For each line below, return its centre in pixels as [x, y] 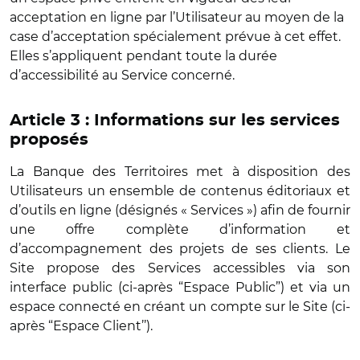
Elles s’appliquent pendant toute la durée [143, 56]
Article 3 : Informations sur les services [175, 121]
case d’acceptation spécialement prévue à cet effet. [175, 37]
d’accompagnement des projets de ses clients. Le [180, 249]
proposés [49, 140]
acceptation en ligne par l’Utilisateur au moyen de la [177, 17]
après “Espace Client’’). [81, 326]
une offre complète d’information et [180, 229]
